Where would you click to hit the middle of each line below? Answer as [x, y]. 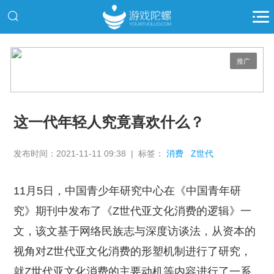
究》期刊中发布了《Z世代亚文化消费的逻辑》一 [133, 211]
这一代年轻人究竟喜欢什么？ [109, 122]
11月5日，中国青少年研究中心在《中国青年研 [128, 191]
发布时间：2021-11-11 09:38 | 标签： [90, 153]
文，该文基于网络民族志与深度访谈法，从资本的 [135, 231]
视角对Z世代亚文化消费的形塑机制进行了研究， [133, 252]
